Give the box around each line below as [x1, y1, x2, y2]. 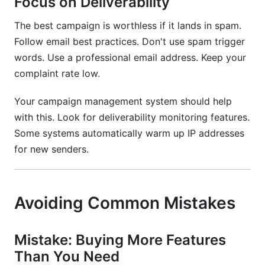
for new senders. [14, 143, 89, 155]
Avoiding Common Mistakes [14, 193, 235, 213]
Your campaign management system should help [14, 95, 232, 107]
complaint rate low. [14, 67, 100, 79]
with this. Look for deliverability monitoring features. [14, 111, 250, 123]
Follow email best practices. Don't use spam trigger [14, 35, 245, 47]
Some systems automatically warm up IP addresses [14, 127, 244, 139]
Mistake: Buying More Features [14, 231, 226, 248]
